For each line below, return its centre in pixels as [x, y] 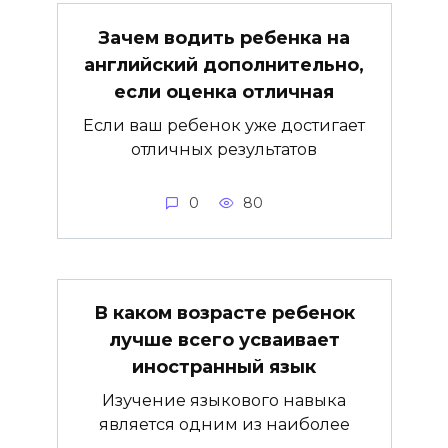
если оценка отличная [224, 91]
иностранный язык [224, 367]
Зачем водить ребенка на [224, 37]
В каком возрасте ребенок [224, 313]
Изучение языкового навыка [224, 400]
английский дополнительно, [224, 64]
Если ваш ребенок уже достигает [224, 124]
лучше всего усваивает [224, 340]
